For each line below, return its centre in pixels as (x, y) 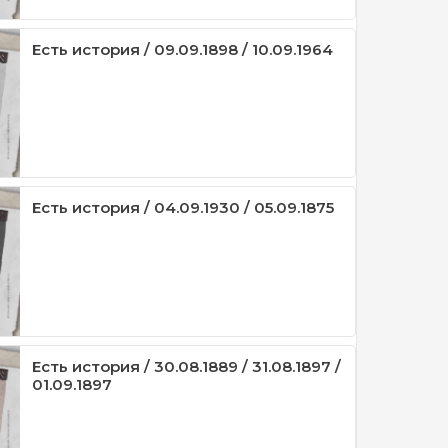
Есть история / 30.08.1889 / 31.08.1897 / (187, 366)
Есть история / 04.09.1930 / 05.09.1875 (183, 208)
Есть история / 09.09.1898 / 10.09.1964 (183, 50)
